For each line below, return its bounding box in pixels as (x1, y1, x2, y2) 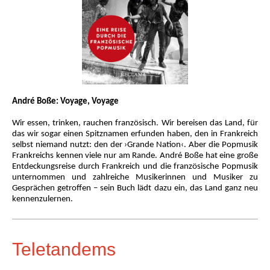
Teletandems (12, 239, 116, 259)
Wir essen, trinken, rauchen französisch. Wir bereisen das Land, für (12, 119, 258, 128)
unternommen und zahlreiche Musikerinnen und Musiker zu (12, 173, 258, 182)
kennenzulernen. (12, 195, 73, 204)
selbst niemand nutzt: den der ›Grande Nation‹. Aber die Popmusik (12, 140, 258, 149)
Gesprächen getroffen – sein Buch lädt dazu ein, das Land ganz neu (12, 184, 258, 193)
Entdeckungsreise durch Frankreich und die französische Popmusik (12, 162, 258, 171)
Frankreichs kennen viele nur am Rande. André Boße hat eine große (12, 151, 258, 160)
